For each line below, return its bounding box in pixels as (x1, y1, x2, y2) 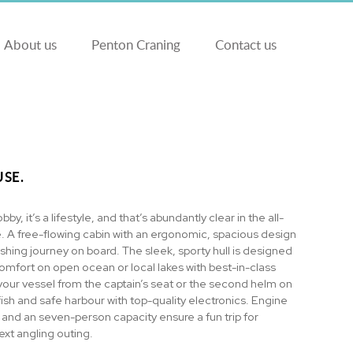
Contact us (215, 35, 277, 54)
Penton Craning (91, 35, 180, 54)
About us (4, 35, 57, 54)
